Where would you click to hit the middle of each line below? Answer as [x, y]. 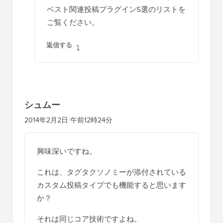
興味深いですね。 [67, 151]
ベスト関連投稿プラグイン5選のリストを [116, 9]
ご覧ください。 [73, 22]
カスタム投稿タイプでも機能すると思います [111, 185]
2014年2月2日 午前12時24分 [68, 120]
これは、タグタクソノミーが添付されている [111, 172]
